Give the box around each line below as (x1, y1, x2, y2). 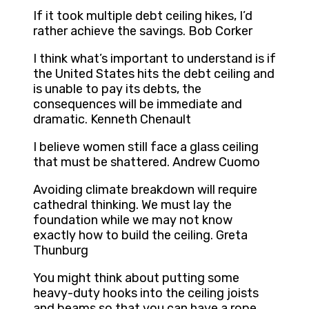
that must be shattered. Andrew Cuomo (33, 154, 260, 170)
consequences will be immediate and (33, 97, 242, 112)
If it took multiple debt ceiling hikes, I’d (33, 8, 252, 24)
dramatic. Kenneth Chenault (33, 112, 191, 128)
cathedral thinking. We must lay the (33, 197, 232, 213)
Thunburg (33, 243, 88, 259)
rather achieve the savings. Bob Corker (33, 23, 252, 39)
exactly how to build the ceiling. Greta (33, 228, 248, 243)
